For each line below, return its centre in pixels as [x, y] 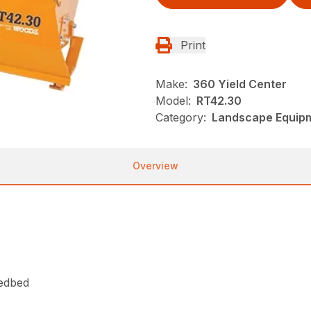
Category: [181, 118]
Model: [173, 101]
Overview [155, 166]
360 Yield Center [240, 84]
